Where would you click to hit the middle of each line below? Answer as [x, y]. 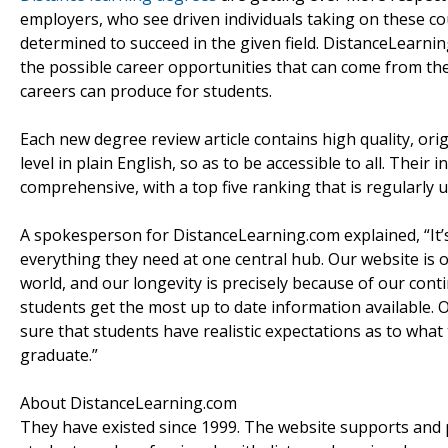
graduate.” [59, 354]
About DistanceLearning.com [128, 402]
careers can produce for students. [146, 90]
